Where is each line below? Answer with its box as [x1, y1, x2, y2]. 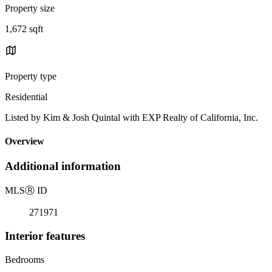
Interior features [5, 229, 85, 242]
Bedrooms [5, 254, 44, 265]
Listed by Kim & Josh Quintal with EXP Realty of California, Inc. [5, 112, 258, 123]
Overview [5, 136, 44, 147]
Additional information [5, 160, 121, 173]
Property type [5, 70, 56, 81]
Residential [5, 91, 47, 102]
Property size [5, 2, 55, 13]
